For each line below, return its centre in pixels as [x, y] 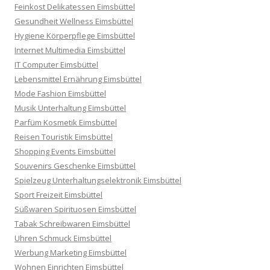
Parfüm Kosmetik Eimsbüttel [66, 122]
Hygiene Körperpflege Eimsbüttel [75, 36]
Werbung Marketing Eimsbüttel [71, 253]
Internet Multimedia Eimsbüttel [70, 50]
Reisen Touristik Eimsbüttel [64, 137]
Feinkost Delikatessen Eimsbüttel [75, 7]
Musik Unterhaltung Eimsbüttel [70, 108]
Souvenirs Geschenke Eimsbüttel [75, 166]
